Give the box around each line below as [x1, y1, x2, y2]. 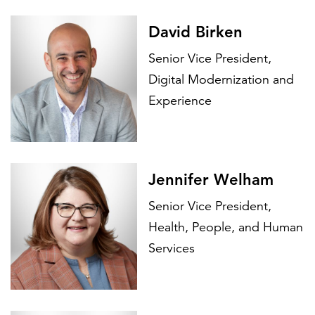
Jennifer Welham [148, 170, 274, 190]
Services [148, 240, 195, 257]
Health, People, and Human [148, 219, 303, 236]
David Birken [148, 22, 243, 42]
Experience [148, 93, 212, 109]
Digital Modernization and [148, 72, 294, 88]
